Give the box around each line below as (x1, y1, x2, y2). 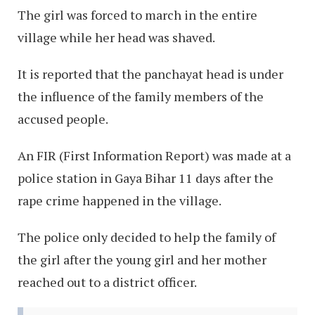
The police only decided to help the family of (18, 228, 276, 245)
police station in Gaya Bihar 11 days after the (18, 169, 274, 186)
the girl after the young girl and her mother (18, 250, 266, 268)
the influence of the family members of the (18, 87, 264, 105)
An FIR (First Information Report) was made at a (18, 146, 291, 164)
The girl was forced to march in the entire (18, 6, 257, 23)
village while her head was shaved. (18, 28, 215, 46)
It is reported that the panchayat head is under (18, 65, 283, 82)
